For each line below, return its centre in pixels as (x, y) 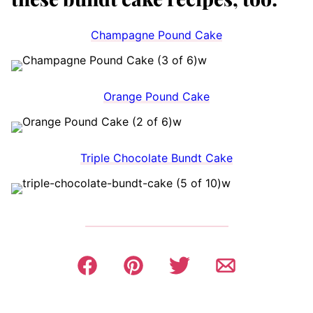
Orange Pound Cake (156, 97)
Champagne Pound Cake (156, 35)
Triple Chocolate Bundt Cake (156, 158)
